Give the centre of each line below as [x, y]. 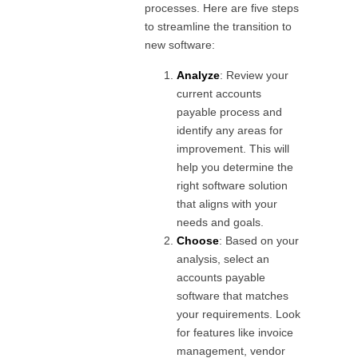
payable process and [230, 111]
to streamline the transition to [219, 27]
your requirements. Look [239, 314]
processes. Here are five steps [222, 8]
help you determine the [235, 167]
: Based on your [259, 240]
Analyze [199, 75]
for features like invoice [235, 332]
